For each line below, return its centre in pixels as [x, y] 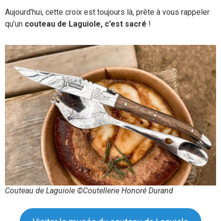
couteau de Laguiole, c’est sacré [87, 24]
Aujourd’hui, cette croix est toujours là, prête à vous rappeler [107, 12]
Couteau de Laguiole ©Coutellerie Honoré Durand [89, 191]
